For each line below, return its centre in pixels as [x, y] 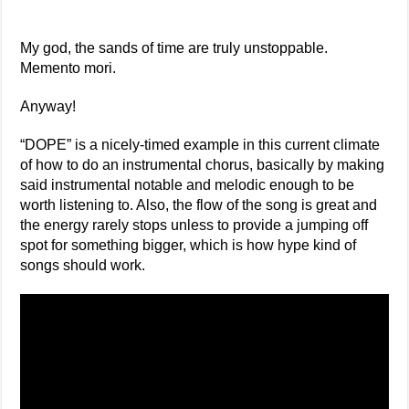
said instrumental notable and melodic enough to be [188, 185]
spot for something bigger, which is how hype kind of [189, 246]
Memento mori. [68, 68]
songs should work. [83, 266]
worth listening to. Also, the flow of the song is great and [199, 205]
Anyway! [48, 107]
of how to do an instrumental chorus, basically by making [203, 165]
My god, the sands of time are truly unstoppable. [174, 48]
